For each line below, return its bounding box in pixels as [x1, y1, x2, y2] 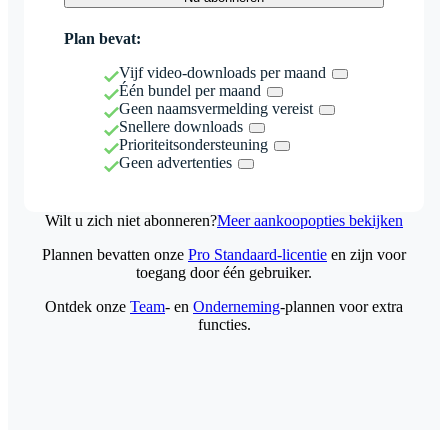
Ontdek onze [45, 297, 130, 315]
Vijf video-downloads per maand [119, 63, 326, 81]
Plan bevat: [64, 29, 141, 47]
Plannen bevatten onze [42, 245, 188, 263]
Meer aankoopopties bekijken [217, 211, 403, 229]
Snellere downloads [119, 117, 243, 135]
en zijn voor [327, 245, 406, 263]
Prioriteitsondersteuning [119, 135, 268, 153]
